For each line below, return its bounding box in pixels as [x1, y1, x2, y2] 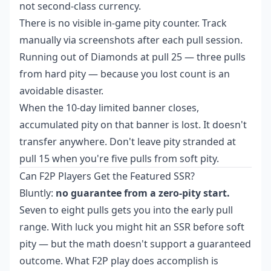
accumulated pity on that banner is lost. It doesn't [19, 118, 247, 132]
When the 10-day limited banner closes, [19, 101, 199, 115]
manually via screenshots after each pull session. [19, 33, 243, 47]
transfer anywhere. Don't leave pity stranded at [19, 135, 236, 149]
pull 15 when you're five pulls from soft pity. [19, 152, 219, 166]
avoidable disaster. [19, 84, 103, 98]
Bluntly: [19, 186, 56, 200]
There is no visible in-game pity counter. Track [19, 16, 227, 30]
